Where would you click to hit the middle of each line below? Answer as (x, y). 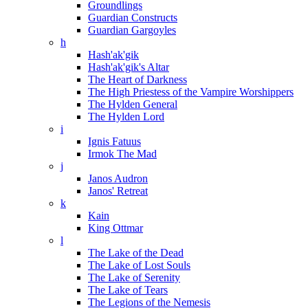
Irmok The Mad (122, 154)
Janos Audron (118, 178)
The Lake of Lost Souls (139, 265)
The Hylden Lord (126, 117)
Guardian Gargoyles (132, 30)
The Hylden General (133, 104)
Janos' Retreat (118, 191)
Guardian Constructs (133, 18)
